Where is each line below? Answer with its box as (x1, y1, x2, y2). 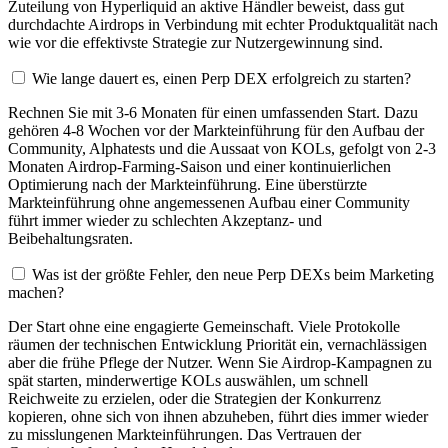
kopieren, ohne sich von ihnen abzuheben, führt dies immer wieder (8, 408, 428, 426)
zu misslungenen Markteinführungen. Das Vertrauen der (8, 426, 361, 444)
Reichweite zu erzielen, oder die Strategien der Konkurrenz (8, 390, 381, 408)
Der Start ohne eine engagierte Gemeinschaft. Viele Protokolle (8, 318, 400, 336)
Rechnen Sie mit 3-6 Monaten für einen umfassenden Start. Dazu (8, 104, 418, 122)
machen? (8, 284, 64, 302)
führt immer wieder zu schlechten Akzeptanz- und (8, 212, 322, 230)
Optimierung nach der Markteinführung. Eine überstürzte (8, 176, 367, 194)
